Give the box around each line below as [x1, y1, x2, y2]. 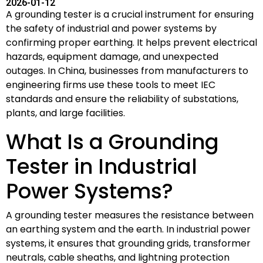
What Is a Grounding [6, 127, 219, 156]
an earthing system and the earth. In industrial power [6, 222, 251, 236]
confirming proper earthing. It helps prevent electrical [6, 35, 257, 49]
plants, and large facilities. [6, 106, 125, 120]
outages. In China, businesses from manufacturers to [6, 63, 248, 77]
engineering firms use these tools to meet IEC [6, 77, 215, 92]
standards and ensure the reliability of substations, [6, 92, 238, 106]
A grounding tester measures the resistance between [6, 208, 254, 222]
